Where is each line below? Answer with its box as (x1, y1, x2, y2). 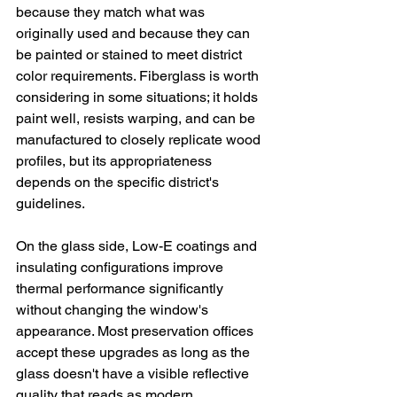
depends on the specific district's (16, 174, 222, 191)
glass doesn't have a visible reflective (16, 365, 253, 382)
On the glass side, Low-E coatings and (16, 237, 261, 254)
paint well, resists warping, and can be (16, 110, 259, 127)
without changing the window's (16, 301, 212, 318)
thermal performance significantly (16, 280, 227, 297)
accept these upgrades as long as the (16, 344, 253, 361)
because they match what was (16, 4, 208, 20)
